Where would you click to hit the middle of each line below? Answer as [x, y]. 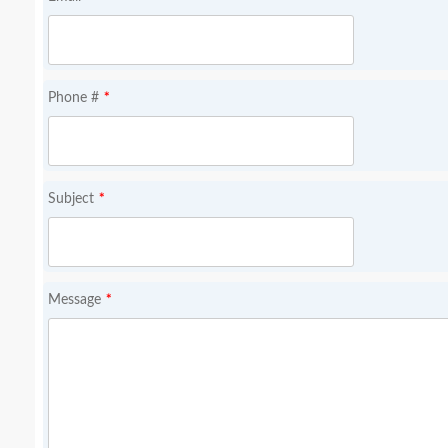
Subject [71, 199]
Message [74, 300]
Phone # [73, 98]
